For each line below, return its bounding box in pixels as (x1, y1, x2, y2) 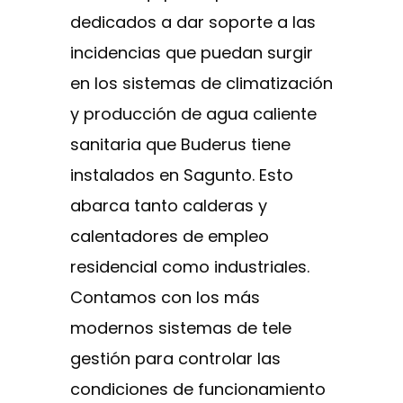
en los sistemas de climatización (70, 71, 333, 94)
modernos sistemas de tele (70, 316, 291, 339)
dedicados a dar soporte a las (70, 10, 316, 33)
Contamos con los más (70, 285, 260, 309)
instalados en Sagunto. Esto (70, 163, 293, 186)
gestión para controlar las (70, 346, 281, 370)
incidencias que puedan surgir (70, 40, 313, 64)
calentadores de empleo (70, 224, 269, 247)
